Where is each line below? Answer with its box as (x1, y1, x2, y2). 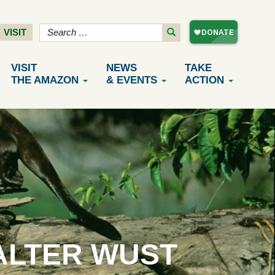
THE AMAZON (11, 74, 79, 86)
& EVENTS (106, 74, 157, 86)
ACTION (185, 74, 224, 86)
